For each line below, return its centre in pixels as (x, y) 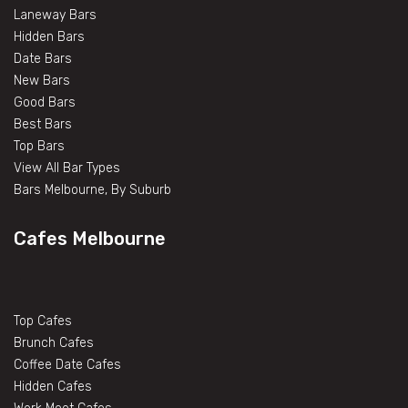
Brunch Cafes (54, 343)
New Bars (42, 81)
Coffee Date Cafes (67, 365)
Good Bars (45, 103)
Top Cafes (43, 321)
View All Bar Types (67, 168)
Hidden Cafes (53, 387)
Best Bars (43, 125)
